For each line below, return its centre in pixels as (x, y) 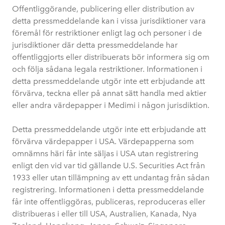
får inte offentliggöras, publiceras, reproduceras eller (109, 202)
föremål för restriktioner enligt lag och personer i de (107, 33)
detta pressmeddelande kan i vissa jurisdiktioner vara (109, 21)
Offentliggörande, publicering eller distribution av (103, 9)
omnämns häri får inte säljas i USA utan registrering (105, 153)
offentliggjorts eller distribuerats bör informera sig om (111, 57)
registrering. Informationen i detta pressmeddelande (108, 190)
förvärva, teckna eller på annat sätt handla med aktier (109, 93)
